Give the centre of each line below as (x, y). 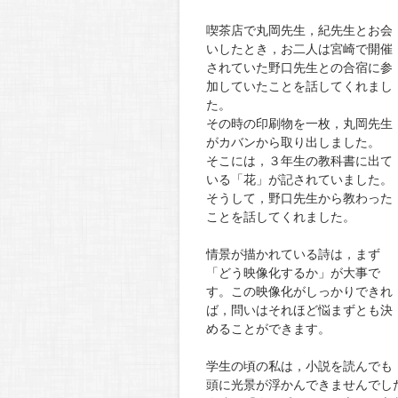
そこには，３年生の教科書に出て (299, 161)
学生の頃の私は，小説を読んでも (299, 366)
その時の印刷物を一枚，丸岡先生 (299, 123)
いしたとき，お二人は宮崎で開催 (299, 49)
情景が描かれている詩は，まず (293, 254)
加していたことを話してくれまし (299, 86)
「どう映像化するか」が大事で (293, 273)
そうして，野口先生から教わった (299, 198)
